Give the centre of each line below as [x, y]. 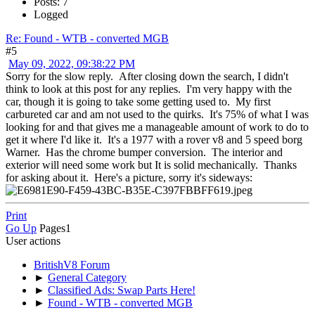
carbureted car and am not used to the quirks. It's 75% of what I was [157, 114]
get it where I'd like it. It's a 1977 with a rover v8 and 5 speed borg [154, 139]
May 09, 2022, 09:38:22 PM [72, 63]
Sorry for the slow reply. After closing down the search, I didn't [147, 76]
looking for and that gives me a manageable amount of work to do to [157, 127]
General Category [87, 277]
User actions [33, 240]
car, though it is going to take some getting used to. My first [138, 101]
